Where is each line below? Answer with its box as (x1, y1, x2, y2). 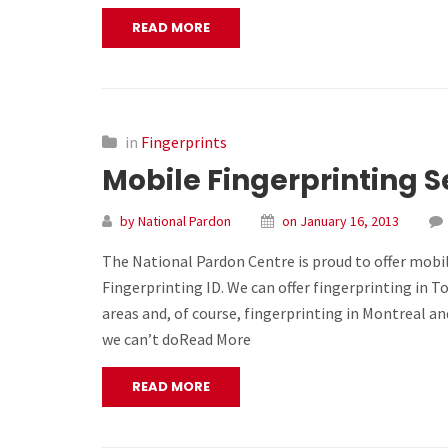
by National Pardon (120, 211, 231, 230)
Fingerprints (141, 131, 227, 152)
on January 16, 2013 (282, 211, 399, 230)
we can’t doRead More (102, 328, 251, 349)
